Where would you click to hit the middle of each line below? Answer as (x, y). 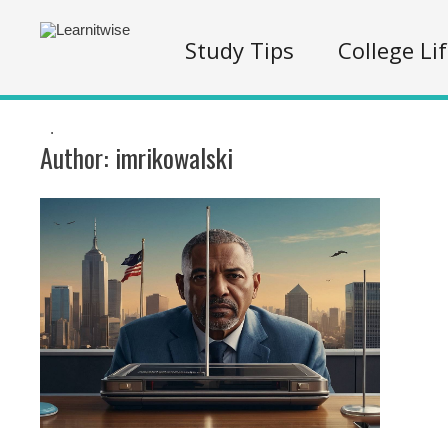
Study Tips (239, 50)
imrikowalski (174, 157)
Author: (77, 157)
